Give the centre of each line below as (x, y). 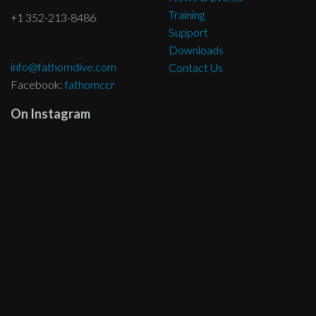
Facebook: (38, 84)
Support (188, 32)
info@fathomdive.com (63, 66)
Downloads (196, 49)
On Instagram (50, 113)
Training (187, 14)
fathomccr (90, 84)
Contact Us (196, 67)
